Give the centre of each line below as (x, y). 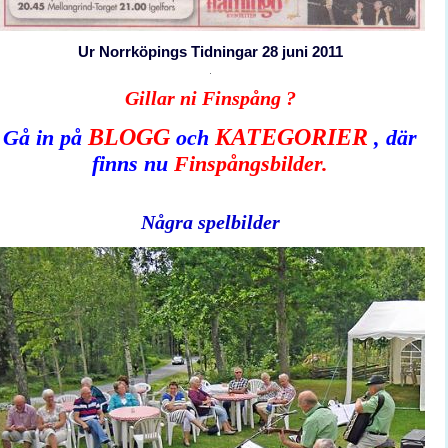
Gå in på (45, 137)
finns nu (133, 163)
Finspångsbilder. (251, 163)
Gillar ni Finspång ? (210, 98)
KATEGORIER (291, 136)
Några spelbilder (210, 222)
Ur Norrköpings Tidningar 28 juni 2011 (210, 52)
